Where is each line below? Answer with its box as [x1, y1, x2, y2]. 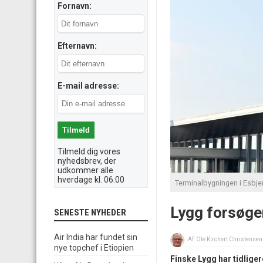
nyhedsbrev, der [58, 156, 116, 166]
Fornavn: [58, 1, 92, 11]
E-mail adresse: [58, 81, 119, 90]
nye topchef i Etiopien [54, 243, 134, 252]
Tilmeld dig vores [58, 147, 120, 156]
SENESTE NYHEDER [54, 207, 126, 218]
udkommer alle [58, 166, 113, 175]
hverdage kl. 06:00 [58, 175, 124, 184]
